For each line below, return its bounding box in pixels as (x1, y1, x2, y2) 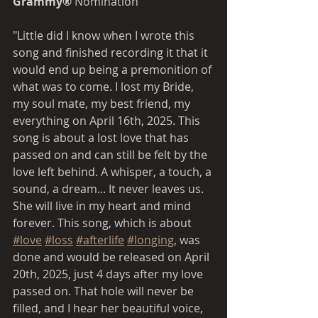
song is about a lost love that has (13, 129, 192, 146)
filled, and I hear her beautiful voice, (13, 300, 206, 316)
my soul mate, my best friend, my (13, 95, 193, 111)
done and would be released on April (13, 248, 212, 265)
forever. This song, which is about (13, 214, 194, 231)
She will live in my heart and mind (13, 197, 194, 214)
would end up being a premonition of (13, 61, 214, 77)
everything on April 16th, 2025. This (13, 112, 203, 128)
